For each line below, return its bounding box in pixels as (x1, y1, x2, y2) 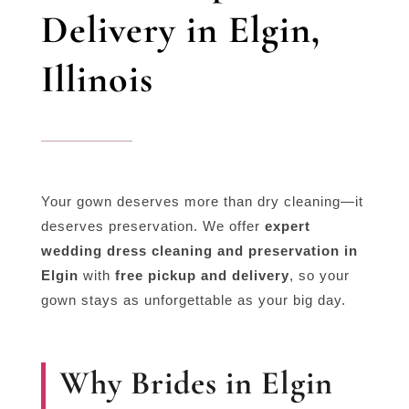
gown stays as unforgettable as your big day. (40, 291, 346, 308)
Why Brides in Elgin (58, 362, 333, 403)
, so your (288, 267, 350, 283)
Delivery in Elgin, (40, 5, 320, 53)
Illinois (40, 55, 153, 102)
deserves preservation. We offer (40, 217, 265, 234)
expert (264, 217, 310, 234)
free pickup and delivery (114, 267, 289, 283)
